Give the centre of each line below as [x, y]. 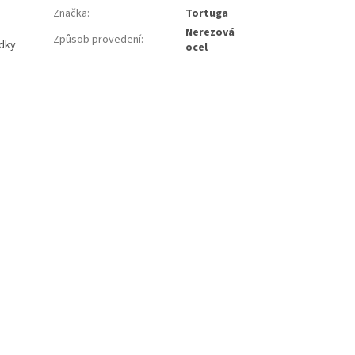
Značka [71, 13]
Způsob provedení [97, 39]
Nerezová [210, 32]
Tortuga [207, 13]
